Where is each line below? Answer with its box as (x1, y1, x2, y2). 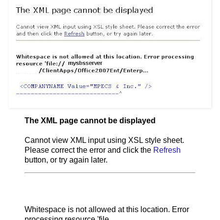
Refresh (153, 145, 181, 154)
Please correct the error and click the (25, 145, 153, 154)
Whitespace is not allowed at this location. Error (25, 205, 189, 214)
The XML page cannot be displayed (25, 116, 156, 125)
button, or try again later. (25, 155, 108, 164)
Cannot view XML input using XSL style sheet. (25, 136, 184, 144)
